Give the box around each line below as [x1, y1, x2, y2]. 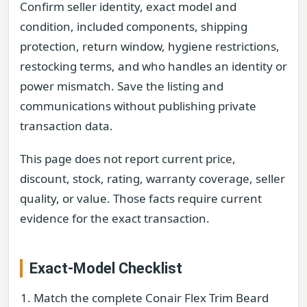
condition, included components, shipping [20, 19, 247, 35]
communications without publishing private [20, 98, 256, 114]
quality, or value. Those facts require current [20, 190, 262, 206]
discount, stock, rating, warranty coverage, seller [20, 170, 285, 186]
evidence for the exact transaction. [20, 210, 210, 226]
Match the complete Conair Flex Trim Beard [34, 289, 269, 306]
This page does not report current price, [20, 150, 236, 167]
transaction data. [20, 118, 113, 134]
